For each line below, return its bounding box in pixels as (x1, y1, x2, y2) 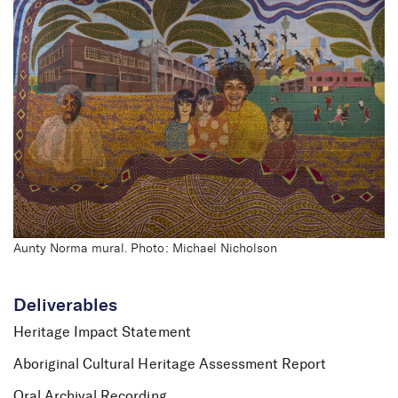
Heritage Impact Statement (13, 324, 191, 339)
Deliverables (13, 296, 118, 314)
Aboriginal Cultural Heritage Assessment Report (13, 356, 327, 371)
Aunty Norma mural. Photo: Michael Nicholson (13, 242, 277, 255)
